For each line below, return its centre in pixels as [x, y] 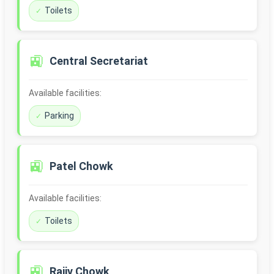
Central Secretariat [99, 61]
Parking [59, 116]
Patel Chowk [81, 166]
